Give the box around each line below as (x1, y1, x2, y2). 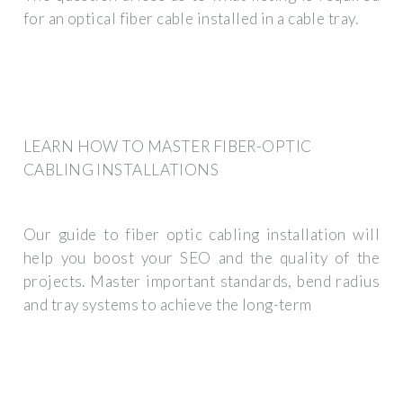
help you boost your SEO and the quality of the (23, 248, 380, 268)
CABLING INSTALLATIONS (23, 159, 219, 179)
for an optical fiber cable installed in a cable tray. (23, 9, 358, 29)
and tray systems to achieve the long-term (23, 295, 312, 315)
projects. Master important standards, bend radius (23, 272, 380, 291)
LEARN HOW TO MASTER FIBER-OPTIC (23, 136, 312, 156)
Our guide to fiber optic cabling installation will (23, 225, 380, 245)
